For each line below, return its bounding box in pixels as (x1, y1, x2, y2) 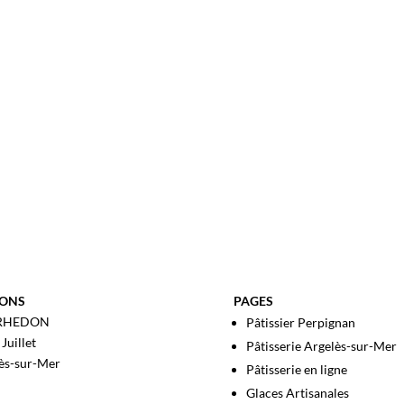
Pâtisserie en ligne (246, 361, 348, 377)
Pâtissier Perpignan (246, 314, 356, 330)
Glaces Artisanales (246, 384, 350, 400)
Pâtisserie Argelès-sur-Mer (246, 337, 398, 353)
